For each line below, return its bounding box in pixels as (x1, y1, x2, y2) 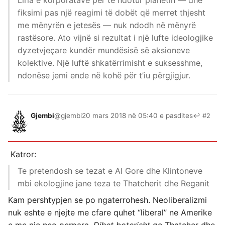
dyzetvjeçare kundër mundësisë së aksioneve (18, 45, 190, 55)
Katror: (8, 149, 36, 159)
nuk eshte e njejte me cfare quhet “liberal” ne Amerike (8, 207, 212, 217)
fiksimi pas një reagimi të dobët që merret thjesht (18, 8, 205, 18)
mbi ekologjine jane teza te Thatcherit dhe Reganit (18, 178, 209, 188)
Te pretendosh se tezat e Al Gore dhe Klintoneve (18, 166, 202, 176)
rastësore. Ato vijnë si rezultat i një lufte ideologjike (18, 33, 213, 43)
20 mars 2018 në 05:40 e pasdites (82, 111, 193, 120)
